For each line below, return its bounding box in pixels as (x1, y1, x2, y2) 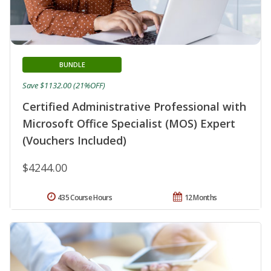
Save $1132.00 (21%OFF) (22, 79, 105, 91)
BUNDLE (59, 59, 85, 69)
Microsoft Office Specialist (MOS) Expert (22, 116, 235, 131)
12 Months (184, 192, 217, 203)
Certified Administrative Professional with (22, 99, 246, 114)
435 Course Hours (57, 192, 112, 203)
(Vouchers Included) (22, 132, 126, 148)
